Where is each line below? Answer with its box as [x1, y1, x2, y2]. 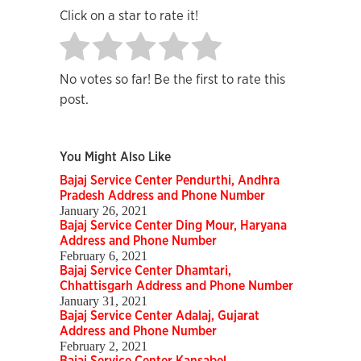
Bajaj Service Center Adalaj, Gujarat [60, 309, 259, 323]
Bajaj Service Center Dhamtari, [60, 264, 231, 278]
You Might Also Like [60, 151, 171, 164]
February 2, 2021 [60, 339, 147, 354]
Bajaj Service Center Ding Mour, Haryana [60, 219, 287, 233]
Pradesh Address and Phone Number [60, 189, 265, 203]
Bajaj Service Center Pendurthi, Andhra [60, 174, 280, 188]
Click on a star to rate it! [60, 9, 198, 23]
